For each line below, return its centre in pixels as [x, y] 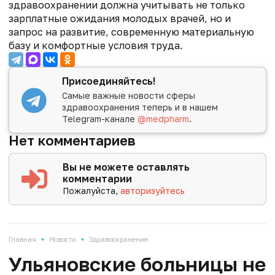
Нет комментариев [72, 140]
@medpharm [164, 118]
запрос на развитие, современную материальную [131, 32]
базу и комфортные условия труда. [95, 46]
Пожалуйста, [92, 190]
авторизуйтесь [153, 190]
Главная [22, 239]
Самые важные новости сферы [129, 95]
